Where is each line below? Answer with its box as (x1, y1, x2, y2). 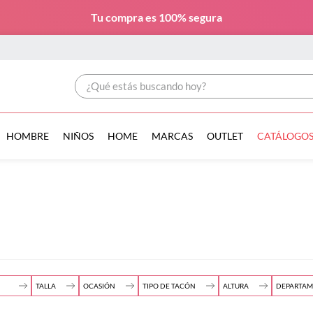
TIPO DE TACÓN (143, 282, 196, 291)
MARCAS (151, 130, 193, 142)
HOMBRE (6, 130, 49, 142)
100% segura (159, 10, 222, 24)
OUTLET (206, 130, 243, 142)
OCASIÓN (83, 282, 115, 291)
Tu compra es (91, 10, 159, 24)
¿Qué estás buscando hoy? (74, 73, 200, 86)
